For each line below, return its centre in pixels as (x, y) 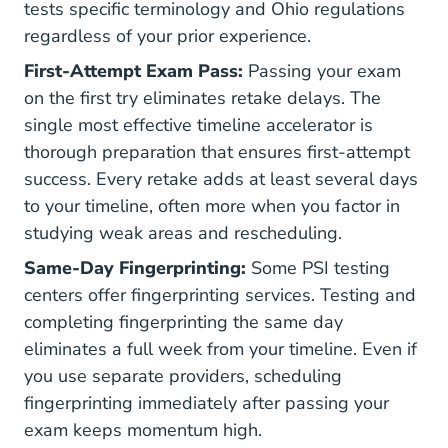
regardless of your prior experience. (167, 36)
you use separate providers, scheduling (183, 376)
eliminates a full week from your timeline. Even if (220, 349)
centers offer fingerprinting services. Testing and (220, 295)
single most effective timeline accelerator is (198, 125)
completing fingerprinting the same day (183, 322)
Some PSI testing (318, 268)
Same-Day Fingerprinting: (135, 268)
